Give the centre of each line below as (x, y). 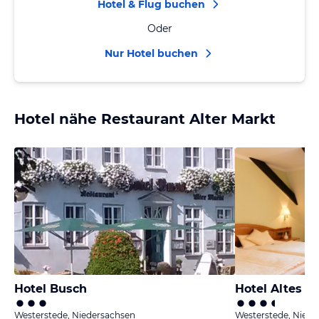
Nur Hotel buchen (151, 53)
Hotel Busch (51, 289)
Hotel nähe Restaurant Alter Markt (145, 119)
